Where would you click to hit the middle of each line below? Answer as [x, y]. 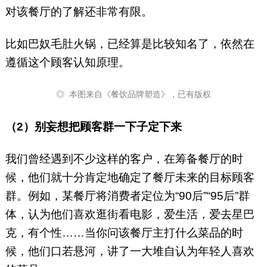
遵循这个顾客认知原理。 [67, 63]
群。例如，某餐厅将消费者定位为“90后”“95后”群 [127, 196]
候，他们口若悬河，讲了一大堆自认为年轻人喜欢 [130, 252]
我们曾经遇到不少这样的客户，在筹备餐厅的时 [124, 159]
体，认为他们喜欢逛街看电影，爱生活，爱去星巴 [130, 215]
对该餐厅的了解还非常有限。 [79, 12]
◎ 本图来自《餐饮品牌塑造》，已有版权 [133, 94]
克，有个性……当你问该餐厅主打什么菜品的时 [124, 233]
